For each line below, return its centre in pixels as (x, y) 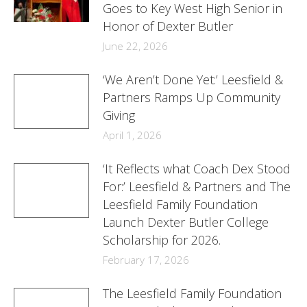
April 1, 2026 (132, 135)
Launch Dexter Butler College (186, 222)
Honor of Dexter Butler (168, 26)
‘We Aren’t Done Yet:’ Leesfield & (193, 79)
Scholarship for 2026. (162, 240)
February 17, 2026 (146, 260)
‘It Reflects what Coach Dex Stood (197, 169)
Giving (119, 115)
